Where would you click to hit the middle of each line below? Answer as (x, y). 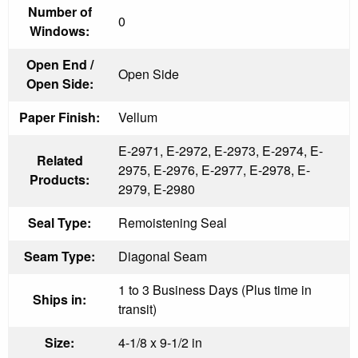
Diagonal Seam (163, 256)
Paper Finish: (60, 117)
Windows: (60, 30)
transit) (137, 308)
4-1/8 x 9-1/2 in (160, 342)
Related (60, 160)
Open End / (60, 64)
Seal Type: (60, 222)
